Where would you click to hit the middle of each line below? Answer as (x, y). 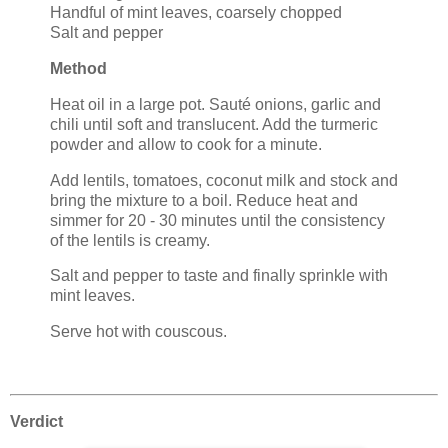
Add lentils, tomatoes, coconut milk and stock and (224, 180)
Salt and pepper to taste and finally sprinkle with (219, 276)
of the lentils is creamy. (130, 240)
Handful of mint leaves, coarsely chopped (196, 13)
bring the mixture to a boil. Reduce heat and (204, 200)
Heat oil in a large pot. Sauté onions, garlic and (215, 104)
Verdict (36, 421)
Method (78, 68)
